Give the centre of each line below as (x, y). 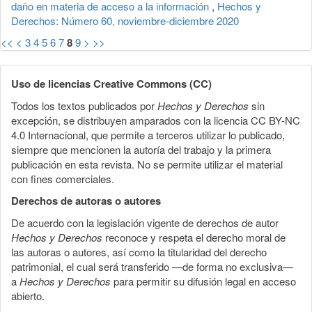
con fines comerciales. (63, 178)
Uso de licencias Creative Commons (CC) (111, 83)
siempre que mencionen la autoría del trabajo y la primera (141, 149)
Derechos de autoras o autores (86, 200)
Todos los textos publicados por (84, 105)
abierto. (28, 295)
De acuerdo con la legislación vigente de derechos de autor (145, 222)
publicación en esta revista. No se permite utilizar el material (147, 164)
